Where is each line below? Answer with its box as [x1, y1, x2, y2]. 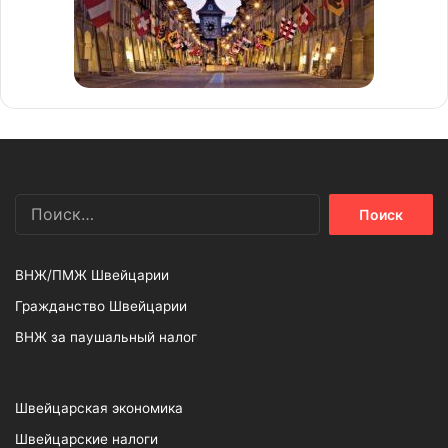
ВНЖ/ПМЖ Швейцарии [15, 266, 169, 283]
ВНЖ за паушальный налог [15, 328, 197, 345]
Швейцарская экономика [15, 399, 183, 416]
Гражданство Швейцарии [15, 297, 187, 314]
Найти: [319, 194, 363, 211]
